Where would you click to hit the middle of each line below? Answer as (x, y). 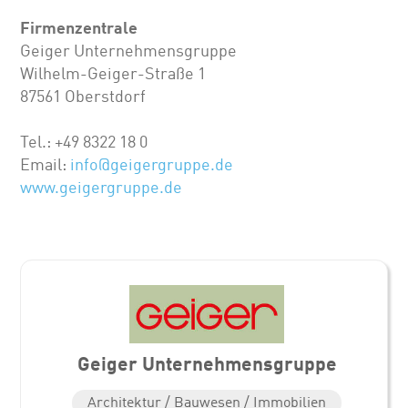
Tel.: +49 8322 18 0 (84, 142)
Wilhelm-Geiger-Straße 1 (113, 73)
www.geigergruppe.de (102, 187)
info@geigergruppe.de (152, 164)
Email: (46, 164)
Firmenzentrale (79, 27)
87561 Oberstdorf (83, 96)
